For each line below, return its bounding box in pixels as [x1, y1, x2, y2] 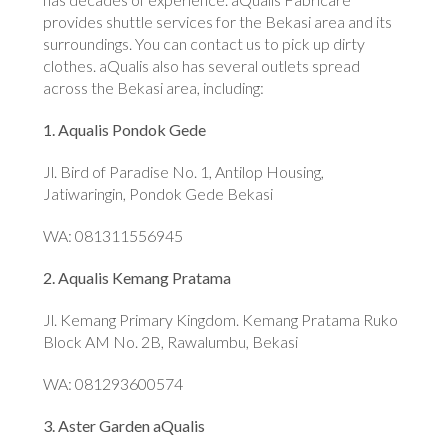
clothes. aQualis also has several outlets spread [43, 56, 361, 76]
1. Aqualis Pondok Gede [43, 120, 207, 140]
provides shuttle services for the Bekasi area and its [43, 12, 393, 32]
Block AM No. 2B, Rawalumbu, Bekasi [43, 332, 299, 352]
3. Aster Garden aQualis [43, 416, 206, 436]
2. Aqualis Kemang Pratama [43, 268, 232, 288]
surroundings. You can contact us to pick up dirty [43, 34, 366, 54]
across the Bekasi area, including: [43, 78, 265, 98]
